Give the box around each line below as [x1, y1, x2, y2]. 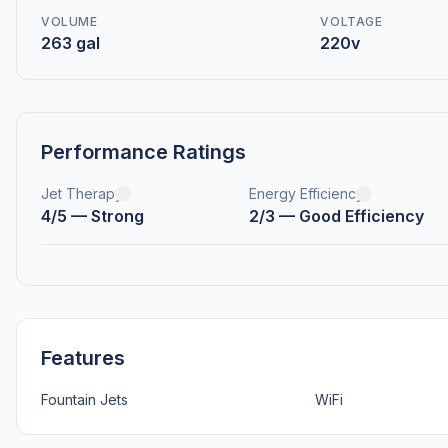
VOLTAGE [320, 14, 383, 29]
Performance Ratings [41, 140, 246, 164]
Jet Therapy [41, 185, 123, 202]
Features [41, 346, 125, 370]
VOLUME [41, 14, 98, 29]
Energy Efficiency [248, 185, 364, 202]
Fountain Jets [41, 391, 128, 408]
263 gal [41, 33, 100, 53]
